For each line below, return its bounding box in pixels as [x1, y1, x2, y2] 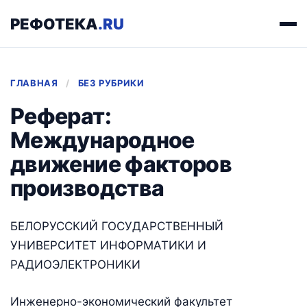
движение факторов [10, 151, 232, 177]
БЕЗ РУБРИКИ [77, 77, 145, 88]
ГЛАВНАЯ [10, 77, 58, 88]
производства [10, 175, 164, 201]
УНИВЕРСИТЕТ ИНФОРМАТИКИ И [10, 238, 206, 252]
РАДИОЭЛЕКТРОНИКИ [10, 258, 140, 271]
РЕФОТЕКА [10, 14, 98, 33]
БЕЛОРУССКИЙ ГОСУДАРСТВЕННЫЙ [10, 219, 223, 233]
